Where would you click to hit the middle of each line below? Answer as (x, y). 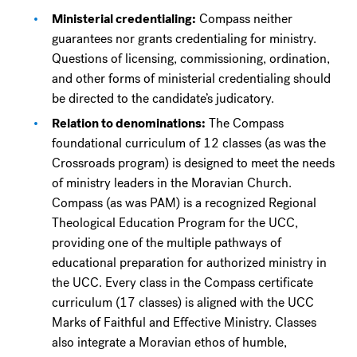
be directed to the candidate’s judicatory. (163, 99)
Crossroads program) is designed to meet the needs (194, 163)
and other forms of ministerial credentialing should (192, 79)
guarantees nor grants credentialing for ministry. (184, 39)
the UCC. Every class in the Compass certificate (183, 283)
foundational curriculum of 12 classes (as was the (189, 143)
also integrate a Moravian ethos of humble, (170, 343)
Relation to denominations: (129, 124)
